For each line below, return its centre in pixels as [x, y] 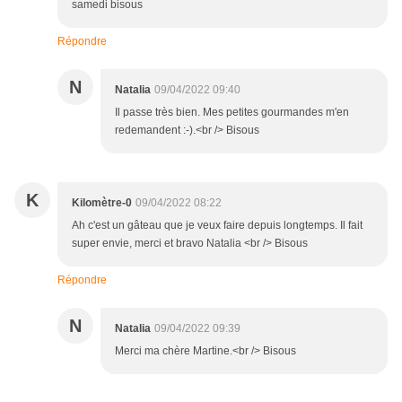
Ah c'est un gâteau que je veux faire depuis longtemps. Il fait [217, 226]
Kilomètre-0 [102, 203]
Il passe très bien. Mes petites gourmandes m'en [232, 113]
